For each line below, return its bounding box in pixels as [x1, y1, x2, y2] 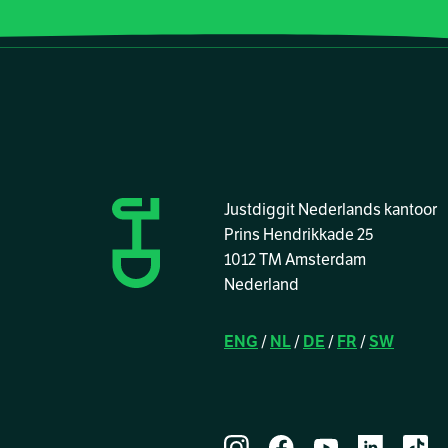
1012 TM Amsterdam [224, 250, 366, 270]
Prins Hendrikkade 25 [224, 225, 374, 245]
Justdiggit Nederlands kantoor [224, 200, 437, 220]
